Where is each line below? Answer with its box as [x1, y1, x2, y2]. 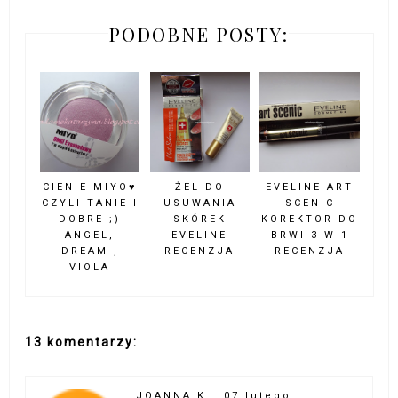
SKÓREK [172, 212, 227, 225]
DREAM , [60, 244, 119, 257]
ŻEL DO [174, 180, 225, 193]
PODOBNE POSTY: [108, 20, 290, 46]
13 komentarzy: [25, 335, 139, 350]
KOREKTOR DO [261, 212, 359, 225]
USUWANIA [163, 196, 236, 209]
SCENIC [284, 196, 335, 209]
